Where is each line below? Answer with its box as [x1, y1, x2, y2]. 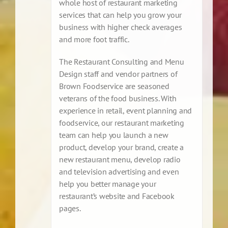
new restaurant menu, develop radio [59, 154, 181, 165]
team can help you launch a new [59, 130, 168, 140]
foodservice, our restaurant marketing [59, 118, 184, 128]
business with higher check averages [59, 22, 182, 33]
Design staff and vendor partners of [59, 69, 178, 79]
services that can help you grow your [59, 10, 182, 20]
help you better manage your [59, 179, 156, 189]
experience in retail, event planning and [59, 105, 192, 116]
